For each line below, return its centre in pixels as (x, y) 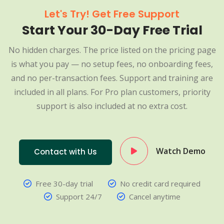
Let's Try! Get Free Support (112, 14)
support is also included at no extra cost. (112, 106)
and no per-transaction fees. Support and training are (112, 78)
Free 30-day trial (64, 184)
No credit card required (160, 184)
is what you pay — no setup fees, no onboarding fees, (112, 64)
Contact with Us (65, 152)
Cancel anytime (154, 197)
